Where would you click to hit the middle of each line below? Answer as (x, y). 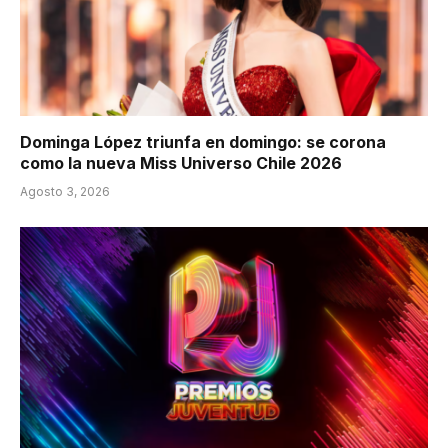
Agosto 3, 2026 (65, 191)
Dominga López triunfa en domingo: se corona (203, 141)
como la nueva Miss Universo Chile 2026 (181, 162)
